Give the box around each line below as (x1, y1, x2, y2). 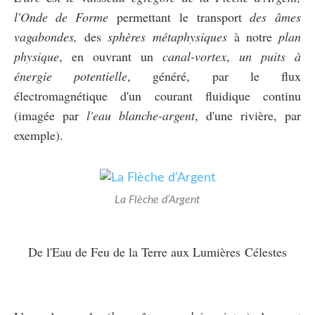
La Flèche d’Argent (115, 193, 200, 205)
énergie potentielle (14, 67, 128, 84)
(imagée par (14, 106, 86, 124)
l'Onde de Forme (14, 8, 109, 25)
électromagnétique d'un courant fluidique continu (14, 86, 301, 104)
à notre (227, 27, 278, 45)
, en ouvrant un (59, 47, 162, 65)
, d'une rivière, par (195, 106, 301, 124)
